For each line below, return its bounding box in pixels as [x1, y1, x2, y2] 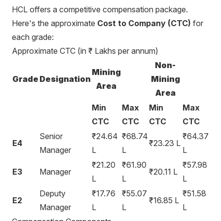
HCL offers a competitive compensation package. [12, 4, 188, 14]
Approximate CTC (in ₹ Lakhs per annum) [12, 46, 158, 56]
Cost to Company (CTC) [97, 18, 191, 28]
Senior [39, 131, 63, 141]
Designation [39, 74, 91, 84]
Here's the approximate [12, 18, 97, 28]
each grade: [12, 32, 54, 42]
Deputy [39, 188, 66, 198]
